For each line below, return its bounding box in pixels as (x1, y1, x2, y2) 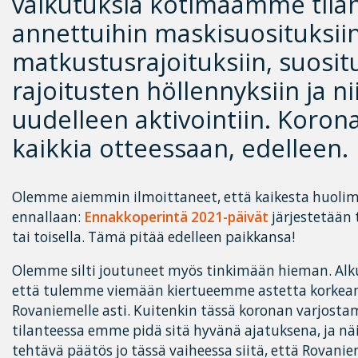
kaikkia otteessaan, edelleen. (12, 131, 348, 165)
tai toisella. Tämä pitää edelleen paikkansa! (12, 228, 295, 247)
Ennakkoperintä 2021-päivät (84, 208, 268, 227)
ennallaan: (12, 208, 84, 227)
